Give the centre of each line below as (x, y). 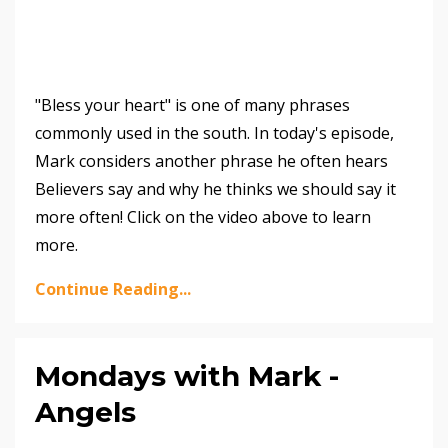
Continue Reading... (113, 288)
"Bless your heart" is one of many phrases (192, 104)
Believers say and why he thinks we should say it (215, 188)
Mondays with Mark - (187, 375)
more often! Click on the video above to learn (203, 216)
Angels (85, 411)
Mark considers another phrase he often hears (211, 160)
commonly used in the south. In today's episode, (214, 132)
